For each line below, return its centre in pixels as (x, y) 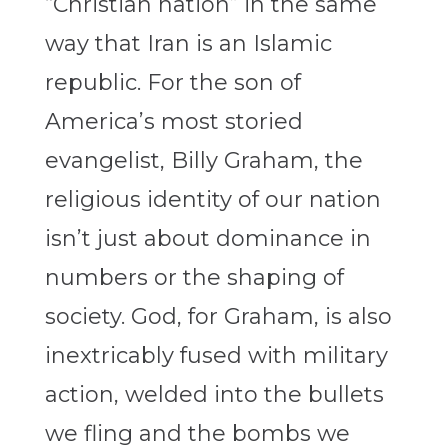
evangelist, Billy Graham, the (203, 161)
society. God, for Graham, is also (218, 317)
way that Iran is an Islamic (188, 44)
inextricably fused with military (216, 356)
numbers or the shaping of (194, 278)
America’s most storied (173, 122)
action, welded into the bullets (214, 395)
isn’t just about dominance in (207, 239)
